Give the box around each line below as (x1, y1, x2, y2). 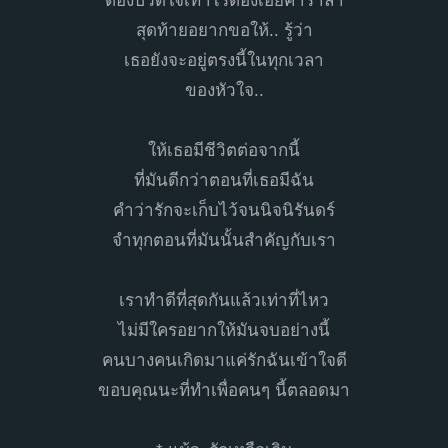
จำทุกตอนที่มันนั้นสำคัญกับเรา (112, 230, 336, 250)
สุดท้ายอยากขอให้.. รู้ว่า (135, 20, 313, 40)
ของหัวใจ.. (184, 80, 264, 100)
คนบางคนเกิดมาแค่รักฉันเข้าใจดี (101, 350, 347, 370)
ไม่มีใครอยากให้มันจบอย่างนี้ (118, 320, 330, 340)
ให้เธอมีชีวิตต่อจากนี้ (148, 140, 300, 160)
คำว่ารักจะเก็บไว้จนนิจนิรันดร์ (113, 200, 335, 220)
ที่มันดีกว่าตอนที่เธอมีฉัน (134, 170, 314, 190)
